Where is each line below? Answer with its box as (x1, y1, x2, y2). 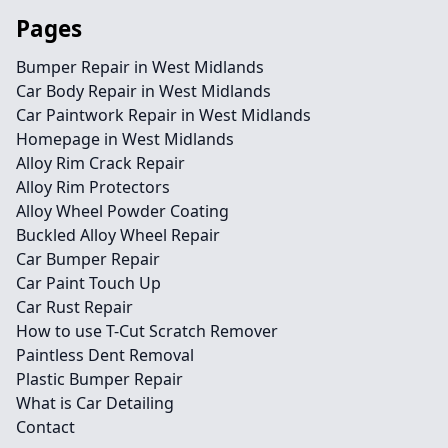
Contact (16, 416, 75, 438)
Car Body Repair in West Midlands (16, 80, 271, 102)
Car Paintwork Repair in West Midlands (16, 104, 311, 126)
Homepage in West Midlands (16, 128, 234, 150)
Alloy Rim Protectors (16, 176, 170, 198)
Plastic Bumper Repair (16, 368, 183, 390)
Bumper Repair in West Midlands (16, 56, 264, 78)
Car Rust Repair (16, 296, 133, 318)
